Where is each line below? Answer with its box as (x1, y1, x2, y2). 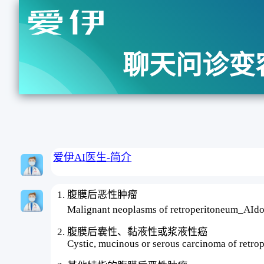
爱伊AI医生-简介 (53, 151, 132, 164)
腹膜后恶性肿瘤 (67, 189, 138, 200)
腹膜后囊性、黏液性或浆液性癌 (67, 226, 208, 237)
